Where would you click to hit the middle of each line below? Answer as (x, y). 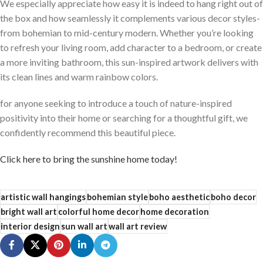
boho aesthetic (179, 197)
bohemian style (117, 197)
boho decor (233, 197)
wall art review (138, 226)
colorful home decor (99, 211)
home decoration (175, 211)
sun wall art (84, 226)
